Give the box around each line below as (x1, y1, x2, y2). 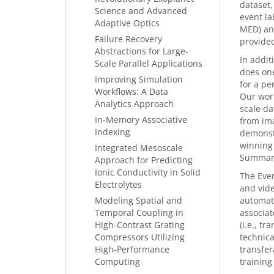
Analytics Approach (95, 98, 174, 109)
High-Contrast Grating (95, 219, 185, 231)
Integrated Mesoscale (95, 142, 183, 154)
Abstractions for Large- (95, 45, 188, 57)
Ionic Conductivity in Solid (95, 166, 201, 178)
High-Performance (95, 243, 169, 255)
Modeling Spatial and (95, 194, 182, 206)
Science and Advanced (95, 5, 187, 17)
